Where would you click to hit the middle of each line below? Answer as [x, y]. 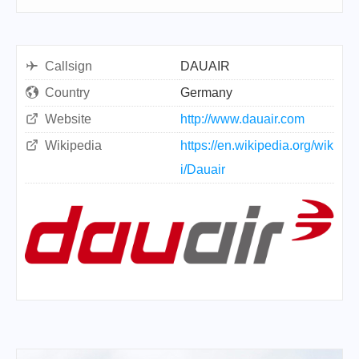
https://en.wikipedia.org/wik [257, 145]
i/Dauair [203, 169]
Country [67, 93]
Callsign [69, 66]
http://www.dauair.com [242, 119]
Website [68, 119]
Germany [206, 93]
